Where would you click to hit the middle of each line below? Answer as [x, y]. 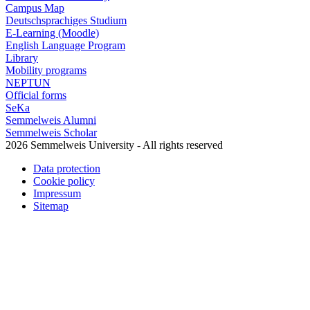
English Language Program [65, 45]
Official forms [36, 95]
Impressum [57, 193]
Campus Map [35, 8]
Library [22, 57]
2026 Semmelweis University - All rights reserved [114, 145]
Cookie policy [64, 181]
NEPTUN [28, 82]
